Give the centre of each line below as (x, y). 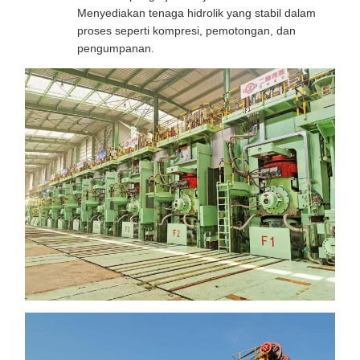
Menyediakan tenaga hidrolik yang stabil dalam (196, 12)
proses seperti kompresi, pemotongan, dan (186, 30)
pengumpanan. (116, 48)
